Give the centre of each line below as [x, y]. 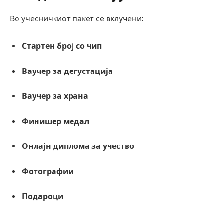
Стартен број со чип [62, 46]
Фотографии [48, 171]
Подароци [43, 197]
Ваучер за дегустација [67, 71]
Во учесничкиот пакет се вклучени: [76, 19]
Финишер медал [55, 121]
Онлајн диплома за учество [78, 146]
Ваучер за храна [55, 96]
